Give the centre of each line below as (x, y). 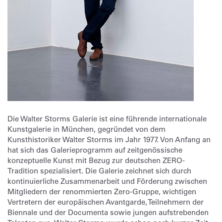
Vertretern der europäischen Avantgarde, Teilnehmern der (106, 202)
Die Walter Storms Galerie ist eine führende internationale (107, 119)
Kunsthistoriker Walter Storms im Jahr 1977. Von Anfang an (109, 139)
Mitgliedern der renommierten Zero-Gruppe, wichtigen (102, 192)
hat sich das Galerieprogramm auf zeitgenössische (95, 150)
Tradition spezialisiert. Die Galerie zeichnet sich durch (99, 171)
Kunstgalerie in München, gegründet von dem (86, 129)
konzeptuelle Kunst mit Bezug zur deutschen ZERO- (96, 160)
